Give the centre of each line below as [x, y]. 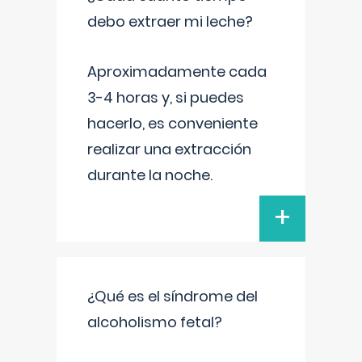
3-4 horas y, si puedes [166, 97]
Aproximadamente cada [177, 72]
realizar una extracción [169, 149]
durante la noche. [150, 175]
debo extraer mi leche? [170, 21]
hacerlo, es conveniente [173, 123]
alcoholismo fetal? [155, 322]
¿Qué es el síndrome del [173, 296]
